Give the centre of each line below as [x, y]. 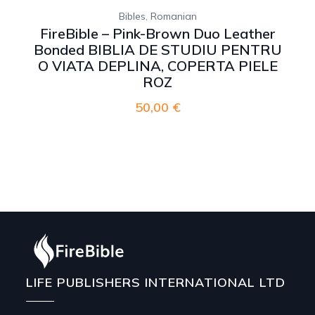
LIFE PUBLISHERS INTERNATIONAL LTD [156, 282]
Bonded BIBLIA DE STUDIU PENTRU [157, 50]
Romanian [173, 17]
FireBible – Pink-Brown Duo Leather [157, 34]
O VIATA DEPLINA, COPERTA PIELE [157, 66]
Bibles [132, 17]
